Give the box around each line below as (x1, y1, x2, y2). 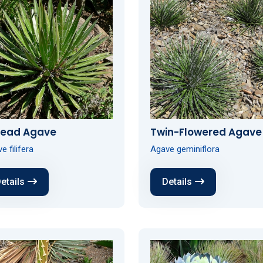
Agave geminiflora (150, 143, 220, 154)
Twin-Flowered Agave (150, 124, 262, 139)
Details (161, 176, 192, 187)
